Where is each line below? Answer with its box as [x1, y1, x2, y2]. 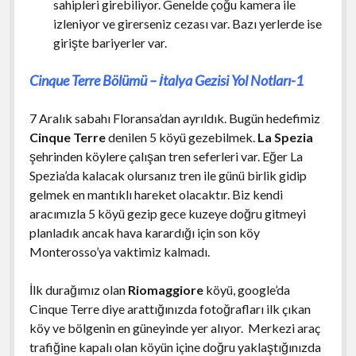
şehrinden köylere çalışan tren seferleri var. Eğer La [29, 149, 303, 164]
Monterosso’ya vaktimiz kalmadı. [29, 244, 212, 260]
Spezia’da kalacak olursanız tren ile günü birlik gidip [29, 168, 307, 184]
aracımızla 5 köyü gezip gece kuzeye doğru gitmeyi [29, 206, 306, 222]
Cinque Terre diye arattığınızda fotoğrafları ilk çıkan [29, 301, 311, 317]
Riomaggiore [127, 282, 203, 298]
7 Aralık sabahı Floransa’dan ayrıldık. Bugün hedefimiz [29, 110, 320, 126]
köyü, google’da [205, 282, 290, 298]
